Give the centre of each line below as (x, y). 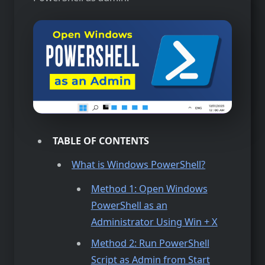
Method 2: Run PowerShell (150, 243)
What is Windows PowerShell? (139, 165)
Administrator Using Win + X (154, 222)
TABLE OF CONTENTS (101, 141)
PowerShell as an (129, 205)
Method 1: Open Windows (149, 188)
